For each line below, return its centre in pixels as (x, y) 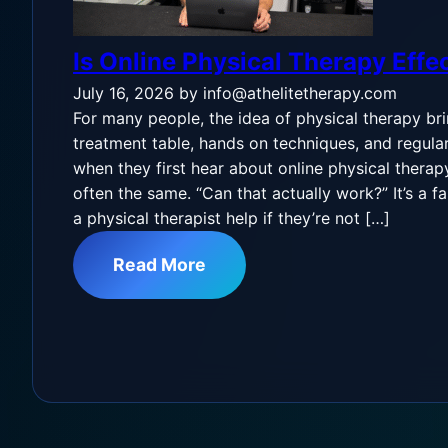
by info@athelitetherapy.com (288, 93)
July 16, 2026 (123, 93)
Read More (159, 264)
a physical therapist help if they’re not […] (231, 218)
